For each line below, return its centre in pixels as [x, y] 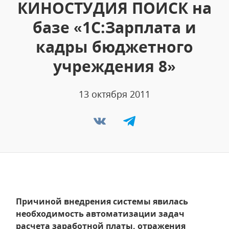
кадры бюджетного [114, 47]
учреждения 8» [114, 66]
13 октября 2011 [114, 94]
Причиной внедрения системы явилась [102, 201]
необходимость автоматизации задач [100, 214]
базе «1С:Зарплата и [114, 27]
